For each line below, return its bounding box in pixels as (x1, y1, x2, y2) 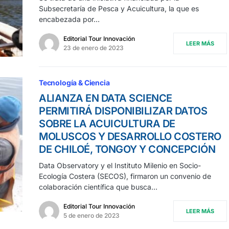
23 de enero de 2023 (63, 43, 124, 52)
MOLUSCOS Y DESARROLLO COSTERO (39, 130, 221, 143)
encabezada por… (39, 14, 100, 24)
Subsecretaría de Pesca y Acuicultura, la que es (39, 4, 199, 13)
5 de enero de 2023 (63, 211, 120, 219)
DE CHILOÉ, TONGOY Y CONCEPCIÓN (39, 143, 215, 155)
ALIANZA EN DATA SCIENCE (39, 91, 172, 104)
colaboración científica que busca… (39, 182, 157, 191)
